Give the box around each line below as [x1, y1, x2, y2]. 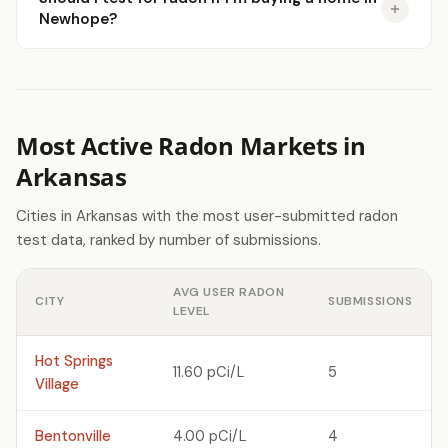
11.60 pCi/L [173, 363, 244, 381]
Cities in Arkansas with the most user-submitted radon [16, 206, 398, 226]
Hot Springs [35, 352, 113, 370]
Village [35, 375, 79, 393]
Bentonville [35, 427, 111, 445]
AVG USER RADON [173, 284, 285, 300]
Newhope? [39, 9, 117, 29]
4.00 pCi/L [173, 427, 246, 445]
